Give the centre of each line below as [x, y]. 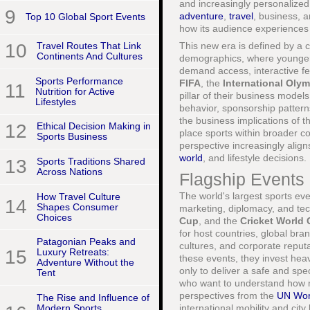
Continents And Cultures [90, 56]
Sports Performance [79, 81]
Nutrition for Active [75, 91]
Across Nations [70, 172]
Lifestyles [56, 101]
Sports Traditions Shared [91, 162]
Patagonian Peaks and [86, 242]
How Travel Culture [79, 196]
